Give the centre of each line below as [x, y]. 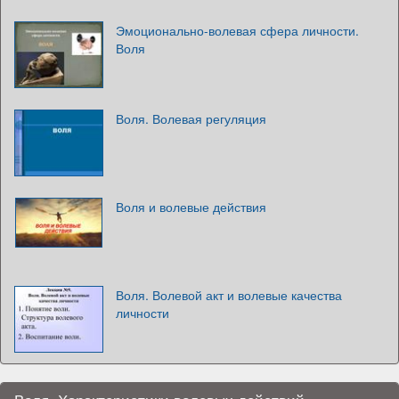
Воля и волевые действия [191, 206]
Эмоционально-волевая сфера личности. [237, 30]
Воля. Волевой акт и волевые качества [229, 294]
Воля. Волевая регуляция [191, 118]
